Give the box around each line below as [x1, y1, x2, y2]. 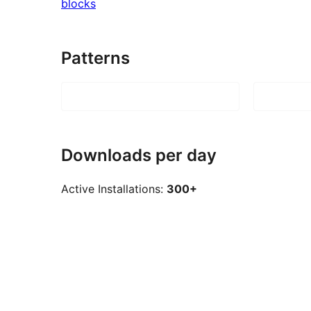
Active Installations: [61, 182, 167, 196]
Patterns [61, 47, 130, 68]
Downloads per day [61, 144, 217, 165]
